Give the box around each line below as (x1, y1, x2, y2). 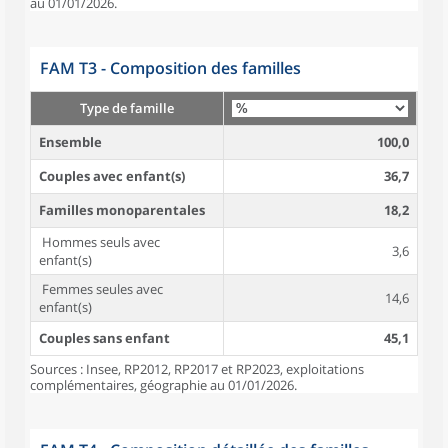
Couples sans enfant (39, 329, 170, 347)
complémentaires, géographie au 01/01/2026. (30, 376, 297, 394)
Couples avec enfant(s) (39, 167, 185, 185)
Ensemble (39, 133, 102, 151)
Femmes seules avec (39, 280, 163, 298)
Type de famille (80, 99, 174, 117)
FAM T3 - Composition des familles (40, 57, 301, 79)
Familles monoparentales (39, 201, 205, 219)
